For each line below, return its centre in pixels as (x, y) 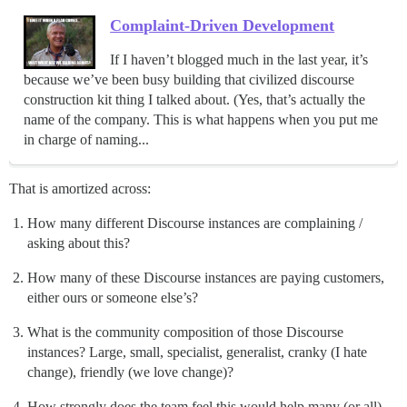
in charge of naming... (86, 139)
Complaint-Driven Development (223, 25)
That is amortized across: (80, 188)
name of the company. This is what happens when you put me (201, 119)
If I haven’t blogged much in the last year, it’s (239, 59)
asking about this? (79, 243)
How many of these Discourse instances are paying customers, (206, 277)
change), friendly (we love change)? (130, 372)
